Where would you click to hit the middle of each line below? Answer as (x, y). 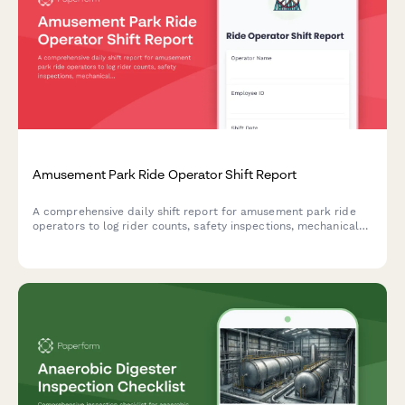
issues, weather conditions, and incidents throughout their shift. (202, 240)
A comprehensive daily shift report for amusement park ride (194, 211)
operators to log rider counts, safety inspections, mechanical (196, 226)
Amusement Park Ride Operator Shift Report (165, 174)
